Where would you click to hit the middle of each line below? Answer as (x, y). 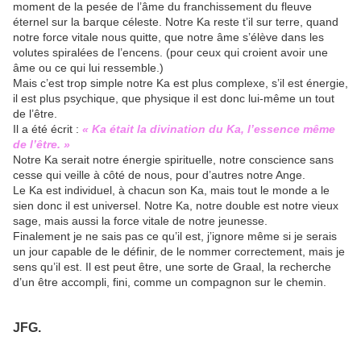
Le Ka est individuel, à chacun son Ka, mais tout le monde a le (171, 190)
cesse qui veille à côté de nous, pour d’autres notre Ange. (159, 174)
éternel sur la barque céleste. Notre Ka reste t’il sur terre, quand (176, 21)
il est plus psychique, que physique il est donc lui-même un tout (174, 98)
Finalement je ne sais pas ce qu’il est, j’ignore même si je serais (175, 236)
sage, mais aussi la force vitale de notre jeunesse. (140, 220)
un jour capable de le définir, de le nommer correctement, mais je (179, 251)
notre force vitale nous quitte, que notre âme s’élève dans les (168, 37)
